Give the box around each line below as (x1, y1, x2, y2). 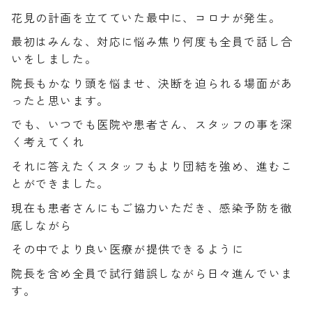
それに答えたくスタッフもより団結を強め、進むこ (11, 157, 293, 175)
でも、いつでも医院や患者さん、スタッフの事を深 (11, 116, 293, 133)
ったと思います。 (11, 91, 109, 109)
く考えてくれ (11, 133, 85, 150)
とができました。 (11, 175, 109, 192)
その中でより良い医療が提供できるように (11, 240, 244, 258)
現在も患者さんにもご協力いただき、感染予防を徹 (11, 198, 293, 216)
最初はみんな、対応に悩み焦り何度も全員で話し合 (11, 33, 293, 50)
